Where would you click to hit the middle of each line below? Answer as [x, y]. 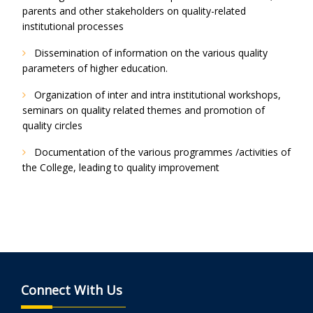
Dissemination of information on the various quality [150, 53]
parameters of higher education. [95, 68]
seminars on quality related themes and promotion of [144, 110]
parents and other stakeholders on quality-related [134, 11]
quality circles [52, 126]
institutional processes [73, 27]
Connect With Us [72, 290]
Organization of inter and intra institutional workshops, [156, 95]
